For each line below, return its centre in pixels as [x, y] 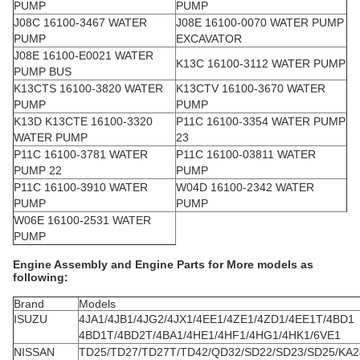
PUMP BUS [43, 71]
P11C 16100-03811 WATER [246, 154]
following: [41, 277]
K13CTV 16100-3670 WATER [251, 88]
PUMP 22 [38, 170]
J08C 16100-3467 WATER [80, 22]
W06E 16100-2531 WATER [82, 220]
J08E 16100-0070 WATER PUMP [260, 22]
